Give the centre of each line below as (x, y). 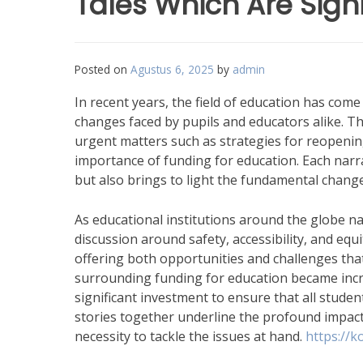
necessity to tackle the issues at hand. (190, 336)
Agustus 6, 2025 (172, 69)
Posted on (102, 69)
